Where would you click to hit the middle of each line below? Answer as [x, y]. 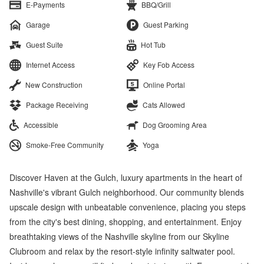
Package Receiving [57, 104]
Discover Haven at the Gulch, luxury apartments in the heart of [126, 177]
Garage [38, 24]
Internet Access [50, 64]
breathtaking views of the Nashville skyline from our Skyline [119, 236]
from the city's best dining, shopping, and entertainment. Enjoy [126, 221]
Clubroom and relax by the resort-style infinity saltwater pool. [122, 251]
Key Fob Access [169, 64]
